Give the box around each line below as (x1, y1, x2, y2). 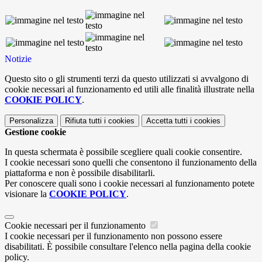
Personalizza (9, 116, 53, 126)
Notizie (5, 54, 32, 64)
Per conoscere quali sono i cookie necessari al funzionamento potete (5, 178, 254, 189)
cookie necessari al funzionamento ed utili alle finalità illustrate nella (5, 84, 254, 95)
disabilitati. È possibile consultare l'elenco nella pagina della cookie (5, 242, 251, 252)
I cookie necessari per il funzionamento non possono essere (5, 231, 222, 242)
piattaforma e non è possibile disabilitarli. (5, 168, 155, 178)
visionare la (5, 189, 49, 199)
